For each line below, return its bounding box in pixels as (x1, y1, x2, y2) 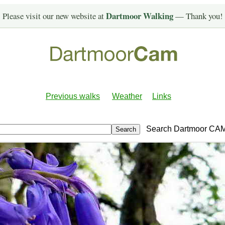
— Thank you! (175, 10, 223, 22)
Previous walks (46, 92, 100, 101)
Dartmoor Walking (105, 10, 175, 23)
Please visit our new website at (2, 10, 106, 22)
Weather (112, 92, 142, 101)
